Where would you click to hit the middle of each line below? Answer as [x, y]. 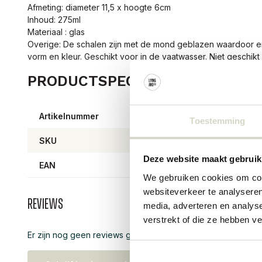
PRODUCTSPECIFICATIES [116, 81]
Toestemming [218, 120]
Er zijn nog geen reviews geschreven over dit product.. [134, 235]
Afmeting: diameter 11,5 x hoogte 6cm [99, 7]
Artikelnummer [69, 116]
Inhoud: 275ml [54, 20]
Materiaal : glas [56, 32]
